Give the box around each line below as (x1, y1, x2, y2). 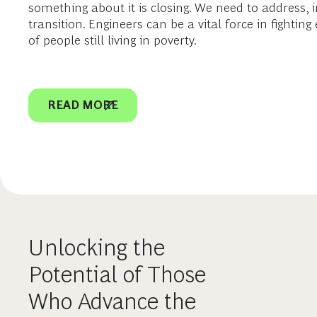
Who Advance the (28, 289, 196, 314)
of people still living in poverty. (28, 33, 197, 47)
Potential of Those (28, 262, 206, 287)
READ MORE (47, 99, 118, 111)
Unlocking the (28, 235, 165, 260)
